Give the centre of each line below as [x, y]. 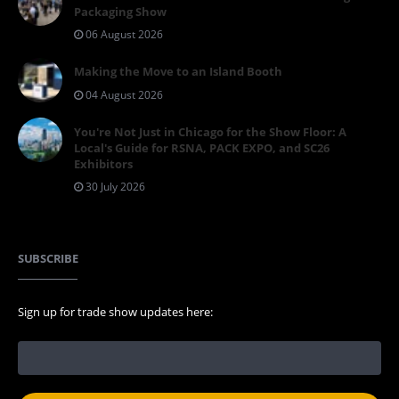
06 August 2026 [123, 35]
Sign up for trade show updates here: [115, 312]
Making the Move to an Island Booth [178, 72]
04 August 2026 [123, 94]
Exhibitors [103, 163]
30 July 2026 [114, 187]
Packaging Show [120, 11]
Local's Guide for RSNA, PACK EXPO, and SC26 [202, 147]
